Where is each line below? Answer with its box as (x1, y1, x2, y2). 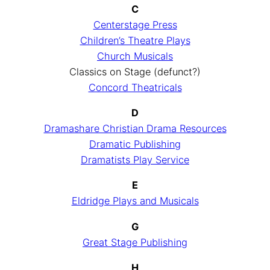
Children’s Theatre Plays (80, 34, 190, 46)
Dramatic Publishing (89, 137, 181, 150)
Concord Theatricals (88, 81, 182, 93)
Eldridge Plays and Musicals (71, 195, 199, 207)
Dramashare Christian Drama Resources (43, 122, 227, 134)
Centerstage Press (93, 18, 177, 31)
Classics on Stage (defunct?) (69, 65, 201, 78)
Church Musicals (97, 49, 173, 62)
